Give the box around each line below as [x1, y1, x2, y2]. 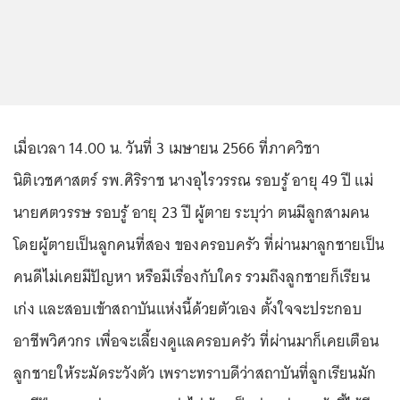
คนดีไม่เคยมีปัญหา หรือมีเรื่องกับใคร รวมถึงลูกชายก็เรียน [13, 263, 370, 290]
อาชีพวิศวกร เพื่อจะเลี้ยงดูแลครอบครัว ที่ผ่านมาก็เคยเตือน [13, 328, 379, 354]
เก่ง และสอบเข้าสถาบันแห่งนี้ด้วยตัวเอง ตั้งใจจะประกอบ [13, 296, 362, 322]
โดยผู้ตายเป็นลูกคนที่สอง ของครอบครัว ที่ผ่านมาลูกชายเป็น [13, 231, 384, 258]
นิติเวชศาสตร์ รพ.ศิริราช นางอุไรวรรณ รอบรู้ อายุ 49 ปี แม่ [13, 167, 373, 194]
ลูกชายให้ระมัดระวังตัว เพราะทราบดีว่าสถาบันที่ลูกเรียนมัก [13, 360, 376, 387]
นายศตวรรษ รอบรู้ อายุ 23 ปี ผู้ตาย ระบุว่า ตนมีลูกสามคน [13, 199, 370, 226]
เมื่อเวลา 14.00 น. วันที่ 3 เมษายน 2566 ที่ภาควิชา [13, 135, 321, 162]
